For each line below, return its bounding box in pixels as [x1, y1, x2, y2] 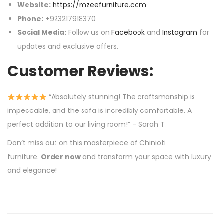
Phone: [17, 14, 43, 24]
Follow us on [66, 27, 111, 38]
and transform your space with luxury [81, 152, 211, 162]
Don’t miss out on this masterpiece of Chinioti [7, 138, 165, 148]
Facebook [111, 27, 145, 38]
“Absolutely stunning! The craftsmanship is [46, 92, 195, 102]
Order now [41, 152, 81, 162]
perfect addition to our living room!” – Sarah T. [7, 119, 166, 130]
